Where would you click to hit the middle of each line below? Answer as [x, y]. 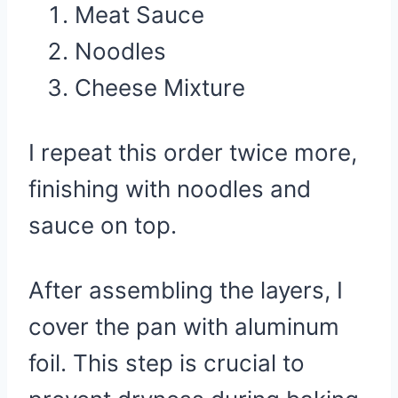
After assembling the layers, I [186, 290]
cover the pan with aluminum [184, 326]
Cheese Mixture [160, 88]
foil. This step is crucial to [167, 363]
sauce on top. [103, 225]
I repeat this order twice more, [193, 152]
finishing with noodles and [170, 189]
